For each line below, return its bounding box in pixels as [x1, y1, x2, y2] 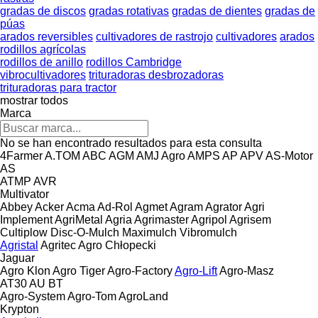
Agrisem [229, 213, 271, 226]
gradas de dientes [172, 4, 262, 17]
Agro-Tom [67, 290, 116, 302]
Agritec [40, 238, 76, 251]
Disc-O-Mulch [50, 226, 119, 238]
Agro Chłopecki [78, 238, 156, 251]
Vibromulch [180, 226, 237, 238]
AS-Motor [265, 149, 313, 162]
